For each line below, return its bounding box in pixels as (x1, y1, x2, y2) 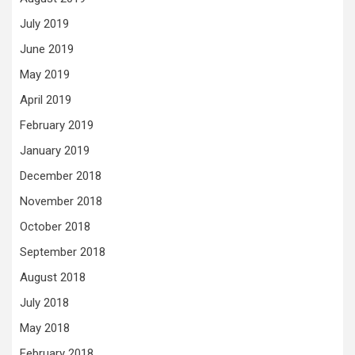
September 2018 (20, 244, 105, 259)
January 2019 (20, 143, 90, 158)
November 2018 (20, 193, 102, 208)
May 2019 (20, 67, 70, 82)
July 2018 (20, 295, 69, 310)
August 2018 (20, 269, 86, 284)
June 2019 (20, 41, 74, 56)
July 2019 (20, 16, 69, 31)
